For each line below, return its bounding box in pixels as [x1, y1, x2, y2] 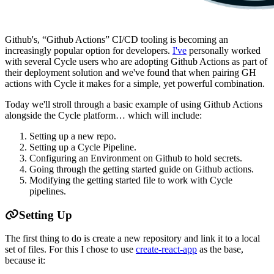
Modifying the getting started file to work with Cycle [29, 174, 232, 185]
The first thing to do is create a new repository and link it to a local [5, 233, 260, 244]
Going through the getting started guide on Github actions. [29, 163, 254, 174]
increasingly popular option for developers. [5, 45, 172, 56]
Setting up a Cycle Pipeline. [29, 141, 136, 152]
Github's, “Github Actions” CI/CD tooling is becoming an [5, 34, 228, 45]
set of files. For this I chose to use [5, 244, 136, 255]
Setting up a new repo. [29, 130, 116, 141]
